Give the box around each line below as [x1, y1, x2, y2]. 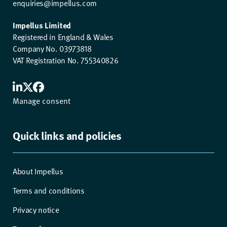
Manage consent [13, 94, 70, 107]
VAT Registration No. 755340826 [13, 54, 119, 66]
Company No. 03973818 [13, 42, 92, 55]
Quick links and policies [13, 127, 122, 143]
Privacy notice [13, 203, 59, 216]
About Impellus [13, 165, 63, 177]
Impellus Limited [13, 19, 71, 31]
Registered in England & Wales [13, 30, 113, 43]
